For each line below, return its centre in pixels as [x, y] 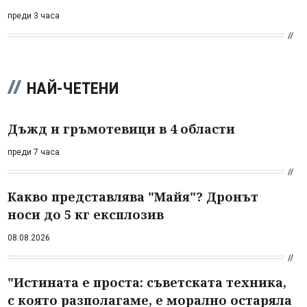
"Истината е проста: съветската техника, [147, 282]
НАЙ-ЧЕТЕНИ [73, 88]
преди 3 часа [34, 16]
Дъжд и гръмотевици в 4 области [121, 129]
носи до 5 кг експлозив [86, 214]
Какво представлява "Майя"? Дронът [133, 197]
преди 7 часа [34, 152]
